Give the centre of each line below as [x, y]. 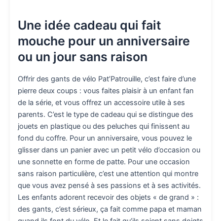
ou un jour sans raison [83, 56]
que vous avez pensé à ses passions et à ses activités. [109, 186]
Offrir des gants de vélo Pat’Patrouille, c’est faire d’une [107, 79]
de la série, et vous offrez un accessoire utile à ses [101, 103]
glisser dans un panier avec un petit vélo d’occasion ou [109, 150]
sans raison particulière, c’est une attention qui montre [108, 174]
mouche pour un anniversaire [104, 41]
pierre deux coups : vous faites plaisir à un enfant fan [106, 91]
